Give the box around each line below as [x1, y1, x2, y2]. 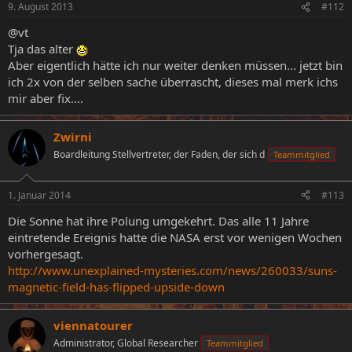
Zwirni [53, 129, 92, 145]
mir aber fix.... [8, 90, 83, 106]
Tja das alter [8, 41, 76, 57]
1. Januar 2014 [8, 188, 71, 202]
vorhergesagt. [8, 245, 83, 262]
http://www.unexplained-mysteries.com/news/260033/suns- [8, 262, 337, 278]
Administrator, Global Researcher [53, 335, 198, 350]
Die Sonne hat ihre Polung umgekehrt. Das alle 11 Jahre [8, 212, 309, 229]
